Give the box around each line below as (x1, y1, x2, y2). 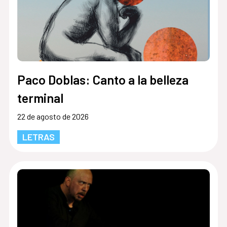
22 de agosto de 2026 (17, 111, 89, 121)
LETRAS (22, 131, 55, 142)
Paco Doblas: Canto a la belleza (17, 71, 188, 87)
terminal (17, 90, 63, 105)
